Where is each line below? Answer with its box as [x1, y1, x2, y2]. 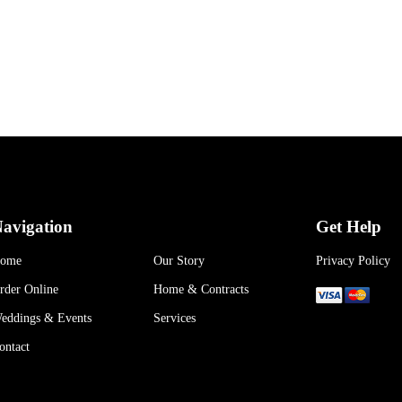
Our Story [153, 253, 205, 267]
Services [153, 310, 196, 325]
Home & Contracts [153, 282, 249, 296]
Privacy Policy [315, 253, 390, 267]
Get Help [315, 216, 381, 236]
